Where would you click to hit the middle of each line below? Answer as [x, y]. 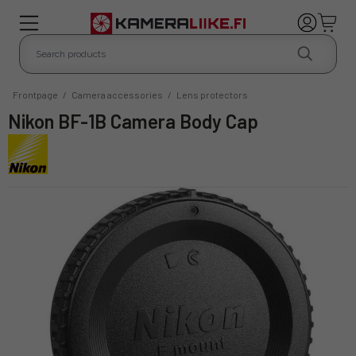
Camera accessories [117, 94]
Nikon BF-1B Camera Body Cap [140, 121]
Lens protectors [212, 94]
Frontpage [35, 94]
